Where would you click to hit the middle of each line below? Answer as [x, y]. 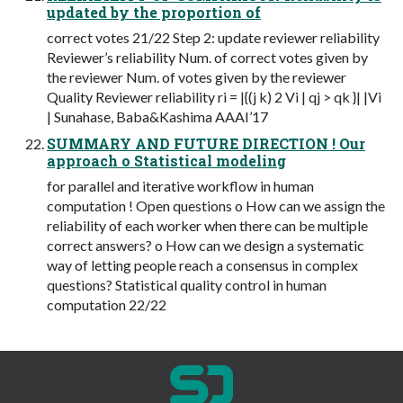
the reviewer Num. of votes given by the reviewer [197, 76]
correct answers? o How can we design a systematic [206, 245]
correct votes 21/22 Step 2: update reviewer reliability [213, 37]
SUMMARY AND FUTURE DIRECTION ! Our [206, 143]
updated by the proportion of [154, 12]
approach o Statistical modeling [166, 160]
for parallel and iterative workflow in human [180, 185]
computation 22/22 [107, 304]
